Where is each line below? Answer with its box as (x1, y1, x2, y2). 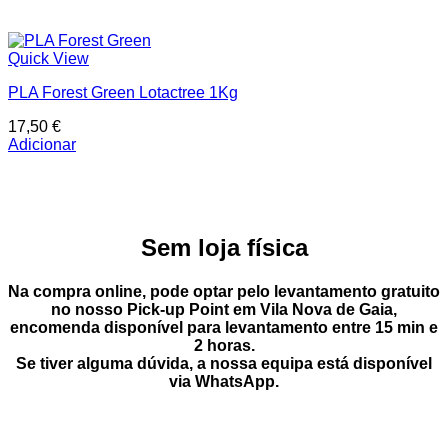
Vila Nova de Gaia (260, 301, 393, 318)
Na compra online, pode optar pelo (8, 283, 274, 300)
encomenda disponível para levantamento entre (10, 319, 375, 336)
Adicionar (8, 135, 76, 153)
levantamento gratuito (274, 283, 440, 300)
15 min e (375, 319, 438, 336)
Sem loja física (140, 233, 308, 261)
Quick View (8, 49, 89, 67)
